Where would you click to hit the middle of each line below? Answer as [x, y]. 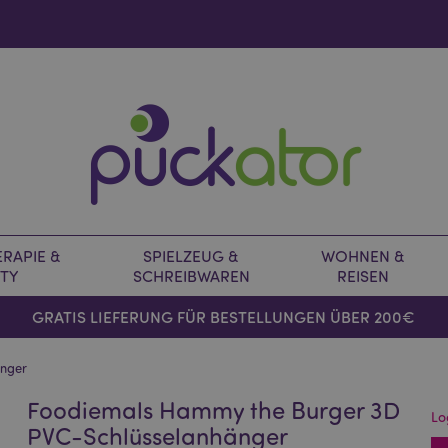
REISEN [363, 276]
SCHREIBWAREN [191, 276]
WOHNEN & [363, 256]
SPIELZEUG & [191, 256]
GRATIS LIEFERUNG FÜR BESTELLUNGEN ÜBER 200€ [224, 316]
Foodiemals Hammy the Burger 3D [214, 409]
